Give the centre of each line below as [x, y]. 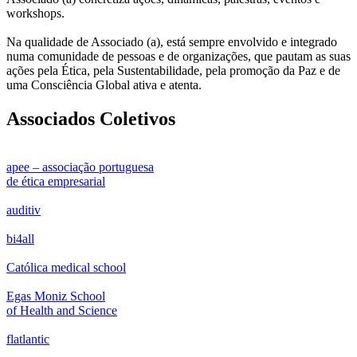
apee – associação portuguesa [80, 167]
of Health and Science [62, 310]
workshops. [35, 13]
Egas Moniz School [56, 296]
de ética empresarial [56, 181]
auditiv [24, 210]
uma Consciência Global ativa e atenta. [106, 84]
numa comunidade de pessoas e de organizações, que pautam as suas [178, 56]
